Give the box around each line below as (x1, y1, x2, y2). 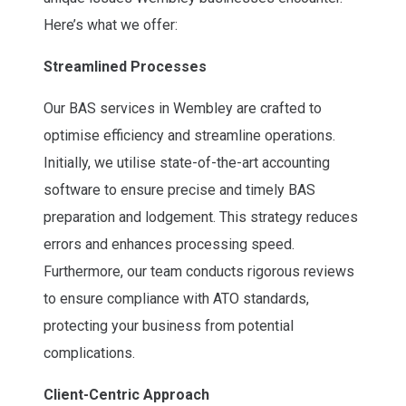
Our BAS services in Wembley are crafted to (43, 99, 322, 117)
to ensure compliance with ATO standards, (43, 289, 309, 307)
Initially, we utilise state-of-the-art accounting (43, 153, 330, 171)
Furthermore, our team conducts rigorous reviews (43, 262, 354, 280)
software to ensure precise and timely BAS (43, 180, 315, 198)
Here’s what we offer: (43, 15, 178, 34)
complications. (43, 343, 135, 362)
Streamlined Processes (43, 57, 207, 75)
